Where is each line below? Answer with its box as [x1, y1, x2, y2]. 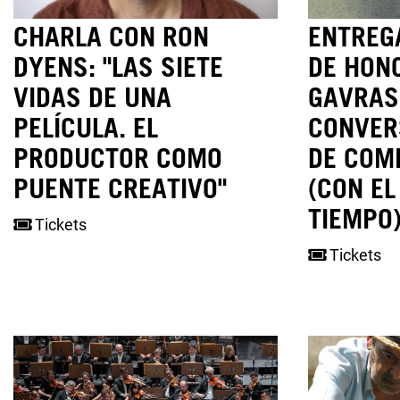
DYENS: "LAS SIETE [13, 49, 223, 82]
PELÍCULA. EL [13, 110, 158, 143]
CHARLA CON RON [13, 19, 209, 52]
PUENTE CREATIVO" [13, 171, 227, 204]
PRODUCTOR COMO [13, 140, 222, 173]
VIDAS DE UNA [13, 79, 171, 112]
